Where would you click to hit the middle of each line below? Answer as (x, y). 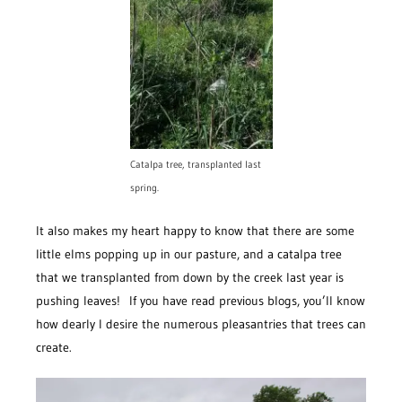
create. (54, 347)
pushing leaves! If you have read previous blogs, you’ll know (201, 300)
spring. (144, 188)
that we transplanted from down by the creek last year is (190, 277)
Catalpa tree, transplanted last (195, 164)
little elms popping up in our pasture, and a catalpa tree (189, 253)
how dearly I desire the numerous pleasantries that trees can (201, 323)
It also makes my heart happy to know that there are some (195, 230)
